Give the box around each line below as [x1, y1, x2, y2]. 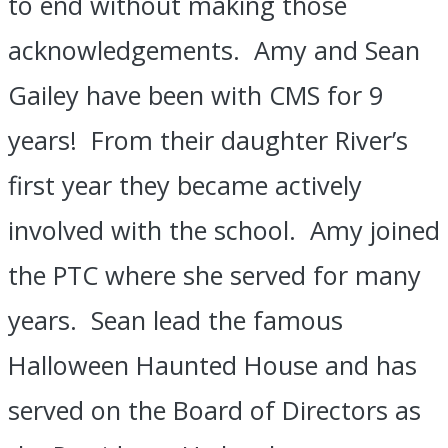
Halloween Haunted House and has [8, 348, 417, 383]
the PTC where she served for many [8, 258, 421, 293]
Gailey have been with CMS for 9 [8, 78, 383, 113]
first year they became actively [8, 168, 362, 203]
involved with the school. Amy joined [8, 213, 440, 248]
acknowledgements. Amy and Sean [8, 33, 420, 68]
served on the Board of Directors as [8, 393, 421, 428]
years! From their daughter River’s [8, 123, 408, 158]
